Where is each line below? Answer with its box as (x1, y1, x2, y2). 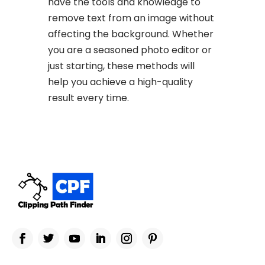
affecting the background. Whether (48, 27, 214, 41)
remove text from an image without (48, 11, 215, 25)
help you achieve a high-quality (48, 75, 193, 89)
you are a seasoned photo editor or (48, 43, 212, 57)
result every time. (48, 91, 130, 105)
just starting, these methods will (48, 59, 195, 73)
